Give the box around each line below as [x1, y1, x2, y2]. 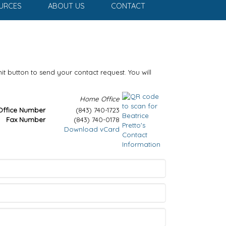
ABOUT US [47, 1, 85, 11]
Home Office [79, 95, 120, 103]
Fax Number [6, 116, 45, 124]
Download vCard [64, 125, 120, 133]
